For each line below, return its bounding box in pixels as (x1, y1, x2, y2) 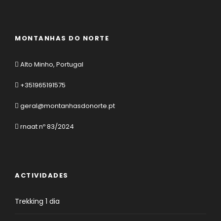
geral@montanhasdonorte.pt (19, 101, 115, 111)
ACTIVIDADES (15, 171, 69, 181)
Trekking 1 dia (15, 196, 60, 207)
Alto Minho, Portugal (19, 60, 83, 70)
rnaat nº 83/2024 (19, 122, 74, 132)
